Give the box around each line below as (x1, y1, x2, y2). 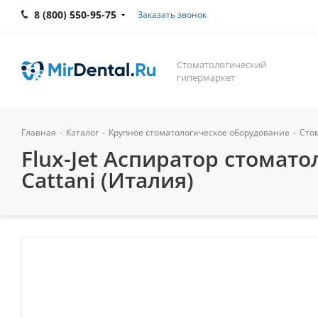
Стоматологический (177, 58, 266, 71)
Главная (21, 126, 56, 138)
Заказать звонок (138, 9, 207, 21)
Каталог (66, 126, 99, 138)
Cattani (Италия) (21, 165, 194, 194)
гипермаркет (177, 71, 235, 84)
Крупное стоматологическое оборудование (109, 126, 290, 138)
